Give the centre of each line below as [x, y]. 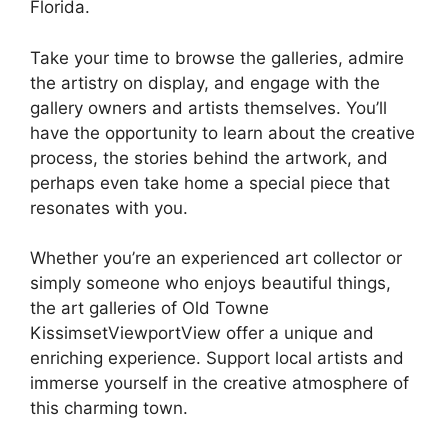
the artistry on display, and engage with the [205, 82]
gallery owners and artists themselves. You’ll [208, 107]
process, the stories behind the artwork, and [209, 157]
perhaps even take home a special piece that [210, 182]
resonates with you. [109, 207]
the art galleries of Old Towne [149, 308]
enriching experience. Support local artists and [217, 358]
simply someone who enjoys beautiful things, [210, 283]
